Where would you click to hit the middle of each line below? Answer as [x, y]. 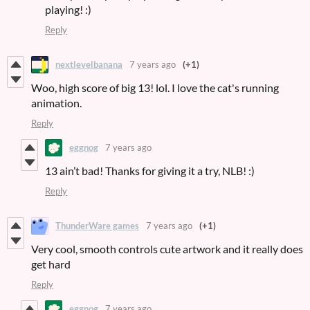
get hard [51, 264]
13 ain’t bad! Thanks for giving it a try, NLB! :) [150, 170]
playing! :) [68, 9]
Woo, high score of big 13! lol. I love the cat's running [155, 87]
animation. [56, 102]
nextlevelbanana [89, 65]
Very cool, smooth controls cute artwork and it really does [167, 248]
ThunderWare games [97, 226]
